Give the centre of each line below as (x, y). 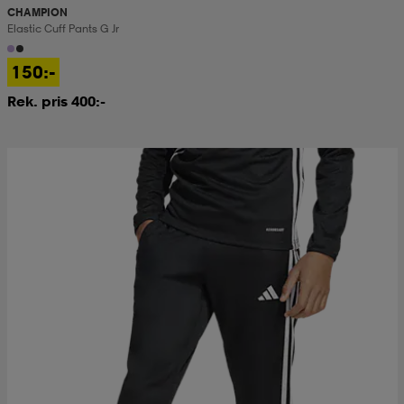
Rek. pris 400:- (56, 101)
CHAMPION (37, 12)
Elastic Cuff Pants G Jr (63, 28)
